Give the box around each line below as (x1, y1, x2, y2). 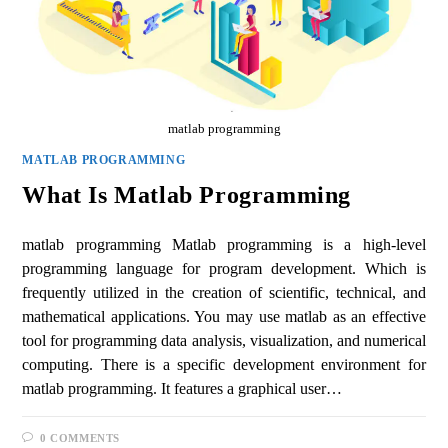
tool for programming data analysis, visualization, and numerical (22, 331, 426, 349)
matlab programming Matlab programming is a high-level (22, 235, 426, 253)
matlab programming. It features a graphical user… (22, 379, 343, 397)
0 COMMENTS (40, 431, 121, 444)
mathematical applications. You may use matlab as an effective (22, 307, 426, 325)
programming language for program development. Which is (22, 259, 426, 277)
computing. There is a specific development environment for (22, 355, 426, 373)
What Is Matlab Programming (22, 181, 352, 208)
